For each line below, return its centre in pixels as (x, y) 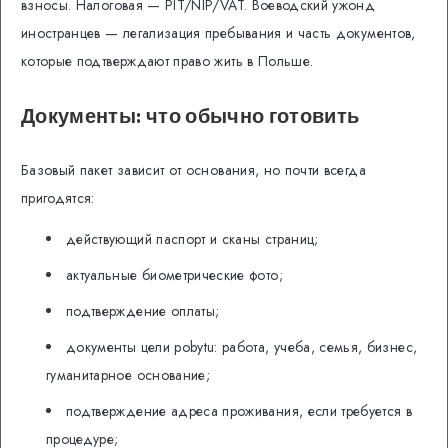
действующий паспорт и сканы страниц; (192, 238)
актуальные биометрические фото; (174, 274)
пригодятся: (58, 197)
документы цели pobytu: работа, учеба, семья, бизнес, (242, 346)
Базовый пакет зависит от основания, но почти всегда (193, 169)
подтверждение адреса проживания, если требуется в (239, 410)
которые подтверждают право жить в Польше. (167, 61)
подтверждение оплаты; (143, 310)
